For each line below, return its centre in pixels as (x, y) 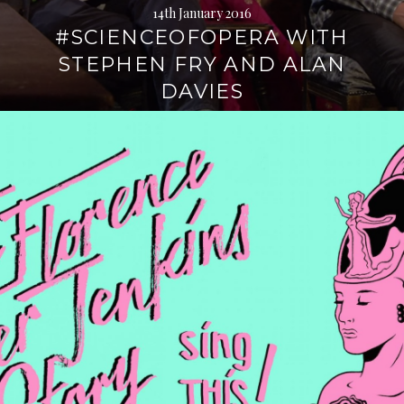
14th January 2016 (202, 13)
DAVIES (202, 92)
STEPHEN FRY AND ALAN (202, 64)
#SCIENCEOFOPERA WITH (202, 37)
